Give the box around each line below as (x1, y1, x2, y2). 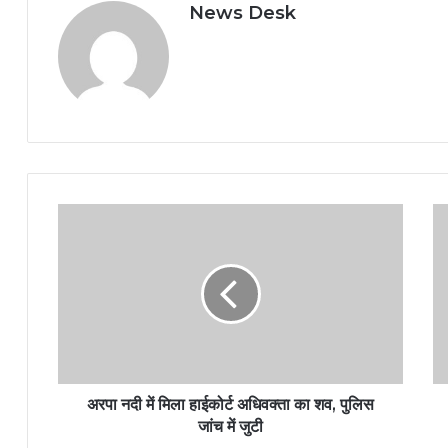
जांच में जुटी (198, 417, 263, 436)
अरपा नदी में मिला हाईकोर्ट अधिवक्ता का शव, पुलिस (87, 395, 374, 414)
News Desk (189, 2, 296, 24)
